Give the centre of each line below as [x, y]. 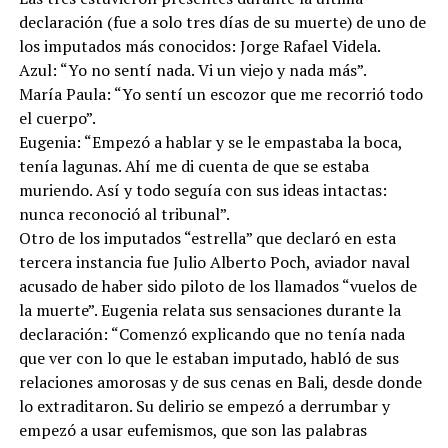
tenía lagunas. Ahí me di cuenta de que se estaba [193, 165]
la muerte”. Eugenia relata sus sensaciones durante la [209, 309]
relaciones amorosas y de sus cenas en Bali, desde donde [220, 381]
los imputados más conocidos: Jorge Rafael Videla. [199, 45]
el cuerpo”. [57, 117]
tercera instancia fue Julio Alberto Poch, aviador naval [214, 261]
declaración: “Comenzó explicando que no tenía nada [211, 333]
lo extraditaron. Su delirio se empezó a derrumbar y [204, 405]
